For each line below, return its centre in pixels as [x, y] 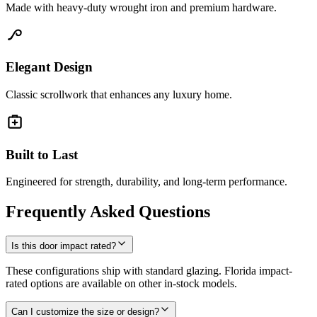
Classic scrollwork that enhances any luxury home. [119, 94]
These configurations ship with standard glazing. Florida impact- [149, 271]
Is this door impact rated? [64, 246]
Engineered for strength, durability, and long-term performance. [146, 182]
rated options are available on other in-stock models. [121, 284]
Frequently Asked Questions [108, 212]
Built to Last [42, 154]
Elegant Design [49, 67]
